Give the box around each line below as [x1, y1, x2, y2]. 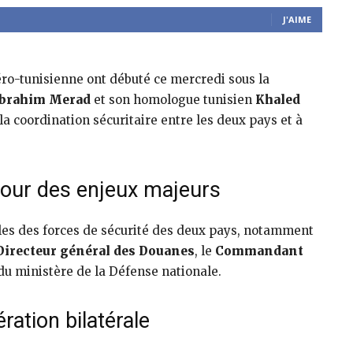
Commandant [215, 243, 303, 259]
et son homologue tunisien [91, 92, 255, 108]
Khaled [255, 92, 300, 108]
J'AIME [283, 13, 311, 26]
